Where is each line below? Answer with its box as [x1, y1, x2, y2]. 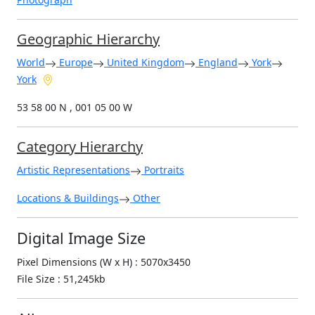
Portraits [141, 163, 184, 177]
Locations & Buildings [17, 191, 119, 205]
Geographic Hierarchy [17, 30, 160, 49]
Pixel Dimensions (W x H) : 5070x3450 [17, 255, 191, 269]
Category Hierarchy [17, 137, 143, 157]
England [195, 56, 238, 70]
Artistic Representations [17, 163, 130, 177]
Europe [56, 56, 93, 70]
